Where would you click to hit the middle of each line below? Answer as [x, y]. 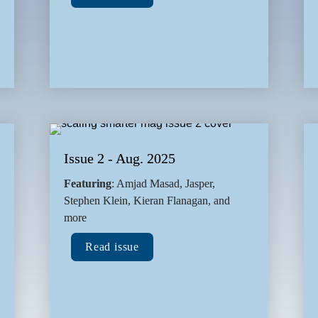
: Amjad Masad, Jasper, [163, 184]
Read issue [112, 247]
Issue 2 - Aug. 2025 [120, 159]
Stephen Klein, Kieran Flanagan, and [147, 201]
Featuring [88, 184]
